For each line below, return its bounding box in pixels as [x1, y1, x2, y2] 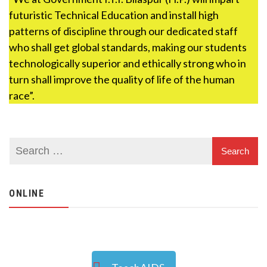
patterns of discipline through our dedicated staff [9, 24, 238, 38]
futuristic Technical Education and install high [9, 8, 219, 21]
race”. [9, 89, 35, 102]
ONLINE [9, 188, 44, 199]
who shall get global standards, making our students [9, 41, 247, 54]
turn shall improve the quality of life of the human [9, 73, 235, 86]
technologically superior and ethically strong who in [9, 57, 246, 70]
